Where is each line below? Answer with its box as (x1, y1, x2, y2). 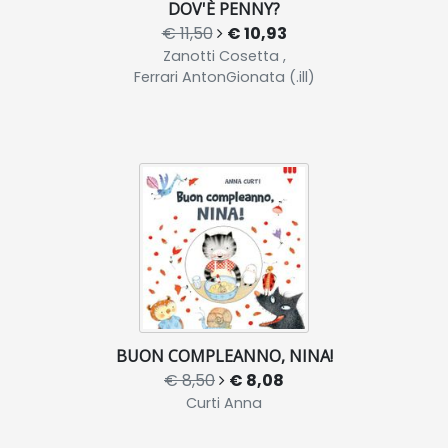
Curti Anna (186, 393, 262, 414)
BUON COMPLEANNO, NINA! (115, 345, 333, 368)
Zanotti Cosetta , (162, 46, 286, 67)
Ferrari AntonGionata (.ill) (133, 67, 315, 88)
